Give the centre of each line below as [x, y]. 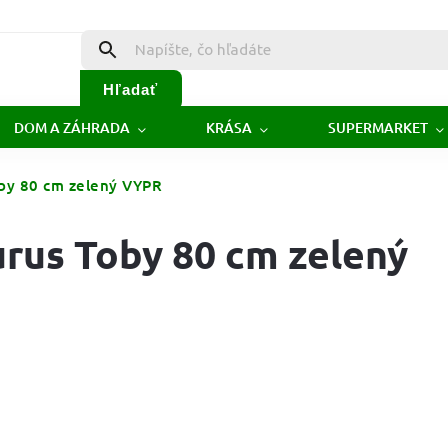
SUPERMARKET [378, 127]
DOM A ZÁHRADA [72, 127]
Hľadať [131, 89]
